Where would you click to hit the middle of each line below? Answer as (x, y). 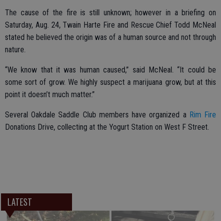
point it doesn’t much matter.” (50, 95)
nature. (15, 50)
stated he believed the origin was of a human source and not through (110, 37)
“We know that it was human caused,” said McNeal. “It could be (110, 70)
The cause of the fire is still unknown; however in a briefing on (110, 13)
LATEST (19, 202)
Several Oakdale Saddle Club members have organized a (97, 115)
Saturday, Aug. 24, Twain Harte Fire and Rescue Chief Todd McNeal (110, 25)
